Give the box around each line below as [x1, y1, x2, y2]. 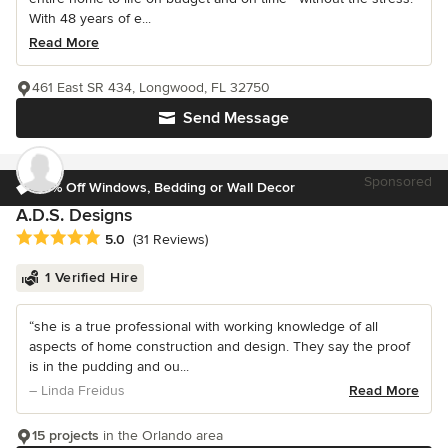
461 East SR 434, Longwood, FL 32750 [32, 78, 270, 96]
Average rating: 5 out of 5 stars [15, 227, 229, 248]
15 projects [32, 426, 99, 444]
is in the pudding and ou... [29, 357, 189, 375]
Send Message [183, 107, 289, 128]
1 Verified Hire [44, 268, 138, 286]
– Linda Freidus [29, 381, 125, 399]
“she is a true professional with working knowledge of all [29, 317, 378, 335]
